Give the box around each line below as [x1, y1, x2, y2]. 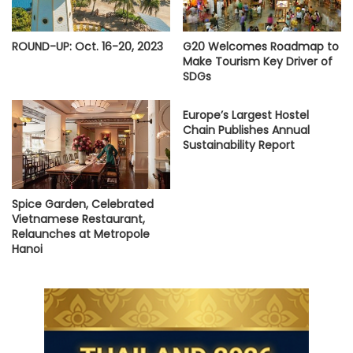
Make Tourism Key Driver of [183, 53, 333, 69]
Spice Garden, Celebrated [12, 196, 154, 213]
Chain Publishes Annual [183, 121, 310, 138]
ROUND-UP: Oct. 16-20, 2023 [12, 38, 163, 54]
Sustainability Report [183, 136, 295, 153]
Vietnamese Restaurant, [12, 211, 145, 228]
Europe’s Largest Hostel [183, 106, 309, 123]
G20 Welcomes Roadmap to [183, 38, 339, 54]
